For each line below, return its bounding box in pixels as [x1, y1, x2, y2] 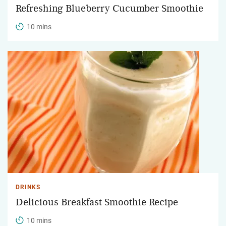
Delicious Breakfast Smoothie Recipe [16, 197, 178, 207]
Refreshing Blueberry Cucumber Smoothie [16, 3, 203, 14]
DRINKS [16, 183, 40, 191]
